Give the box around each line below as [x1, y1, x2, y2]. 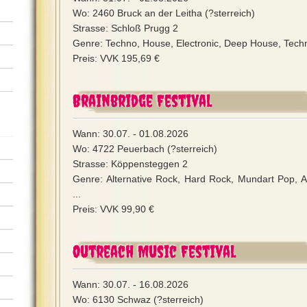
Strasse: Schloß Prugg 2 [73, 23, 178, 34]
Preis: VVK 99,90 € [73, 204, 154, 214]
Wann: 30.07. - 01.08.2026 [73, 128, 188, 139]
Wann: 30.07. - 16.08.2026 [73, 279, 188, 290]
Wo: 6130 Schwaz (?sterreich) [73, 294, 204, 305]
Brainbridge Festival [73, 90, 212, 110]
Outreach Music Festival [73, 241, 236, 261]
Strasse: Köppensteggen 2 [73, 158, 188, 169]
